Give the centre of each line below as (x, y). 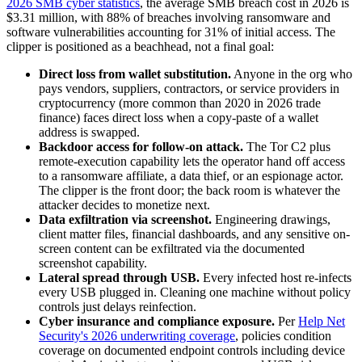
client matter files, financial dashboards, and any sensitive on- (194, 234)
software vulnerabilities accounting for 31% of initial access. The (171, 32)
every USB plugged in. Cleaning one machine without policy (195, 292)
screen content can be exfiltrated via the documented (172, 248)
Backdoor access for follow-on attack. (141, 146)
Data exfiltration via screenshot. (125, 219)
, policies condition (283, 335)
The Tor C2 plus (287, 146)
